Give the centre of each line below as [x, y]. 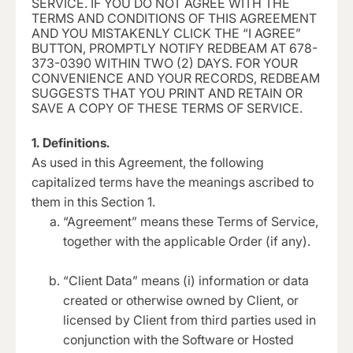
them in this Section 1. [93, 202]
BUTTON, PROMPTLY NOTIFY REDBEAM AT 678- [175, 48]
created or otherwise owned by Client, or [181, 301]
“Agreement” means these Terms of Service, [191, 222]
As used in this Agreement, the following [148, 163]
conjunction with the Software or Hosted [178, 340]
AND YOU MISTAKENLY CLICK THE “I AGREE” [166, 33]
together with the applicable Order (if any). [187, 242]
